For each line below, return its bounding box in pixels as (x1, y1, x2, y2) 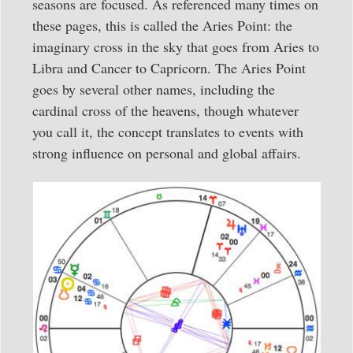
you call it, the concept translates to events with (32, 121, 303, 141)
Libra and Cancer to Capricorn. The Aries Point (32, 58, 306, 77)
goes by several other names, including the (32, 79, 275, 98)
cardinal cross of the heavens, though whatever (32, 100, 299, 120)
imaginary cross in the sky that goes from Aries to (32, 36, 319, 56)
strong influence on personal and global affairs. (32, 143, 301, 162)
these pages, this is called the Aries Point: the (32, 15, 292, 35)
